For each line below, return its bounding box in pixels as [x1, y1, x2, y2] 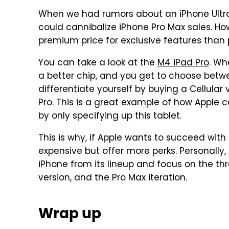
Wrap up [38, 204, 101, 222]
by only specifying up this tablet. [38, 109, 181, 124]
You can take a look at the [38, 56, 157, 71]
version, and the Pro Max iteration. [38, 171, 187, 186]
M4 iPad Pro [157, 56, 209, 71]
